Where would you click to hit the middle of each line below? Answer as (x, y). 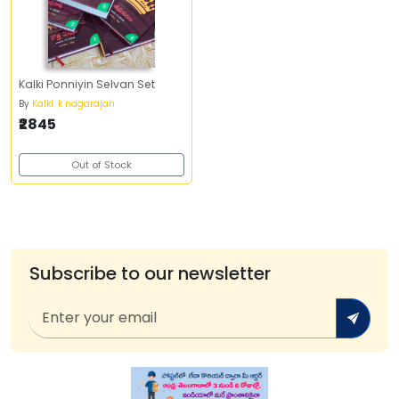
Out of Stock (102, 165)
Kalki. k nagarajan (73, 104)
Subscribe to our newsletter (150, 273)
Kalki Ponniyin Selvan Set (87, 84)
